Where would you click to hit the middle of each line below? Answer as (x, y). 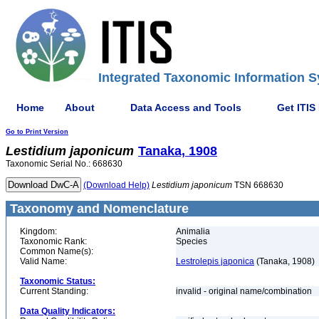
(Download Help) (116, 185)
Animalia (193, 231)
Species (192, 241)
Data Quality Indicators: (68, 311)
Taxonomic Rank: (53, 241)
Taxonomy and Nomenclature (98, 209)
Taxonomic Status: (58, 281)
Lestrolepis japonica (215, 261)
